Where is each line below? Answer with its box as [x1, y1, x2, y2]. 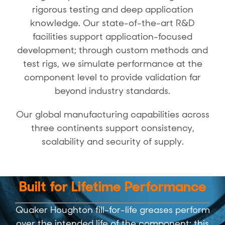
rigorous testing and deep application [32, 3, 193, 16]
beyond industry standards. [55, 84, 170, 97]
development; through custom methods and [17, 44, 208, 56]
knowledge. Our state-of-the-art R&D [30, 17, 195, 29]
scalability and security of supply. [41, 135, 184, 148]
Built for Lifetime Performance [19, 177, 206, 196]
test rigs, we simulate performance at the [23, 57, 202, 70]
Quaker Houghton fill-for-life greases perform [15, 204, 210, 216]
